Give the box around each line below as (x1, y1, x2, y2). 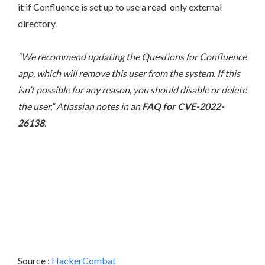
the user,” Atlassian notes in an (18, 101, 142, 112)
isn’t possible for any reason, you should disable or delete (18, 84, 247, 95)
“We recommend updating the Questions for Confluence (18, 51, 247, 62)
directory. (18, 18, 57, 29)
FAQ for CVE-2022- (142, 101, 224, 112)
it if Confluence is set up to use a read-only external (18, 1, 222, 12)
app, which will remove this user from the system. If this (18, 67, 240, 79)
